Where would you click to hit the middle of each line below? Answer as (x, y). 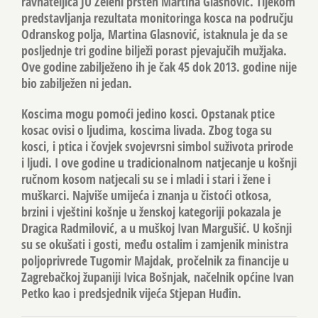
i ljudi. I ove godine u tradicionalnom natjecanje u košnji (159, 162)
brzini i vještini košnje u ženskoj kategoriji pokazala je (151, 211)
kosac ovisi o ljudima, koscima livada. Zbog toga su (147, 130)
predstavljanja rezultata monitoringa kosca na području (157, 17)
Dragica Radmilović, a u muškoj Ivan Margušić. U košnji (157, 227)
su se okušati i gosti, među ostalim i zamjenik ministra (155, 244)
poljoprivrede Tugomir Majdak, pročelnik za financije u (155, 260)
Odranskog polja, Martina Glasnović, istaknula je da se (154, 34)
